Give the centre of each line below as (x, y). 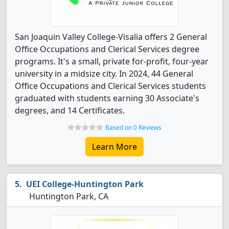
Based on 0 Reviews (133, 128)
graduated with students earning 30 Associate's (107, 98)
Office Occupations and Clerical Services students (110, 86)
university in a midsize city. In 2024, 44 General (104, 74)
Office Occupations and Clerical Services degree (107, 49)
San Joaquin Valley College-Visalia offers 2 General (111, 37)
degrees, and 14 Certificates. (70, 110)
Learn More (114, 147)
